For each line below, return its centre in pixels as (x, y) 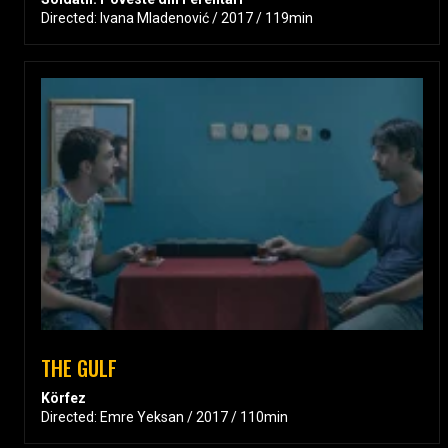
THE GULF (79, 368)
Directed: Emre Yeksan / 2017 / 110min (164, 417)
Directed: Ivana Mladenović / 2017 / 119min (177, 18)
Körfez (63, 398)
